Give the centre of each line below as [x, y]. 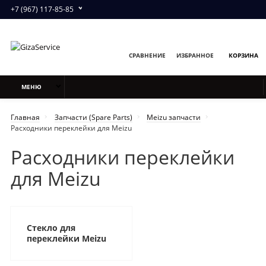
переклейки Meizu [67, 238]
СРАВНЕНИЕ [147, 56]
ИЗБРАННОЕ [195, 56]
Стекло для [51, 227]
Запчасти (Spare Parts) [93, 117]
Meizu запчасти [174, 117]
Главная [25, 117]
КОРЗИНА [243, 56]
